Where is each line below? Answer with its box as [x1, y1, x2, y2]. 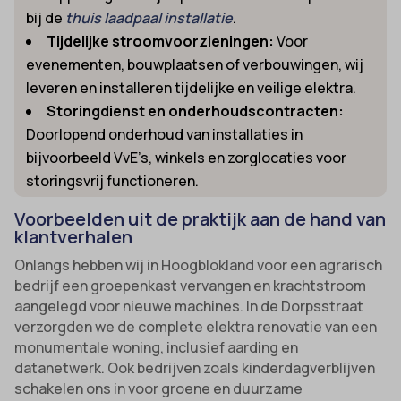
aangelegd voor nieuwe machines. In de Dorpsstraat [14, 295, 364, 316]
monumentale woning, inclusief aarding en [14, 337, 299, 357]
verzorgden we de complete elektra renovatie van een [14, 316, 378, 337]
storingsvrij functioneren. [26, 170, 200, 191]
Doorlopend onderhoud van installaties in [26, 124, 303, 144]
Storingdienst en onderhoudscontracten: [47, 100, 345, 121]
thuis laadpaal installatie [65, 7, 234, 28]
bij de [26, 7, 66, 28]
